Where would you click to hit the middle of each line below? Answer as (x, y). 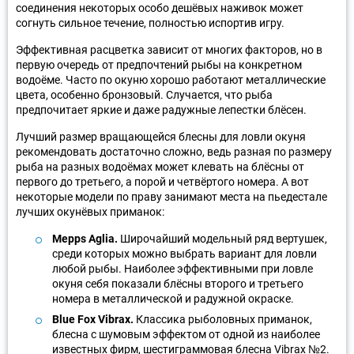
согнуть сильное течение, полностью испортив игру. (150, 23)
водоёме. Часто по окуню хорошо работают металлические (171, 79)
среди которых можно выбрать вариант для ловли (185, 253)
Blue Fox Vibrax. (93, 319)
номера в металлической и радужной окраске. (173, 298)
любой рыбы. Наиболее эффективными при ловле (183, 268)
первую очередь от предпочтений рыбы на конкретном (159, 64)
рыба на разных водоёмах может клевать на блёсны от (160, 166)
